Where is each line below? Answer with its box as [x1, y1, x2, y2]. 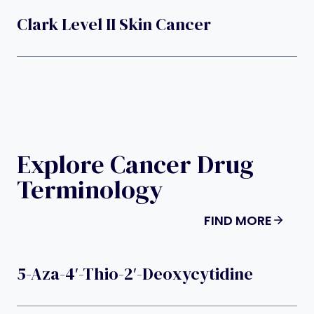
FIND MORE [204, 211, 272, 229]
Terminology [17, 172, 163, 207]
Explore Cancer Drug [17, 146, 254, 182]
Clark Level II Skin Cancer [17, 12, 211, 36]
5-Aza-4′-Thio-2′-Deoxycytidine [17, 261, 253, 285]
